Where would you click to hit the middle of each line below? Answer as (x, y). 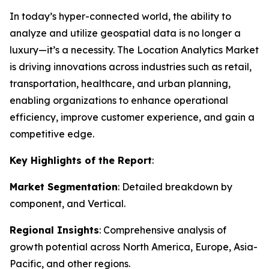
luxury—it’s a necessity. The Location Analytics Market (134, 50)
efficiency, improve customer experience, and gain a (132, 117)
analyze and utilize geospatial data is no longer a (125, 33)
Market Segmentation (64, 187)
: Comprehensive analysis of (163, 230)
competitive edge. (52, 134)
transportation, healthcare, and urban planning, (120, 83)
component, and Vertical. (68, 204)
